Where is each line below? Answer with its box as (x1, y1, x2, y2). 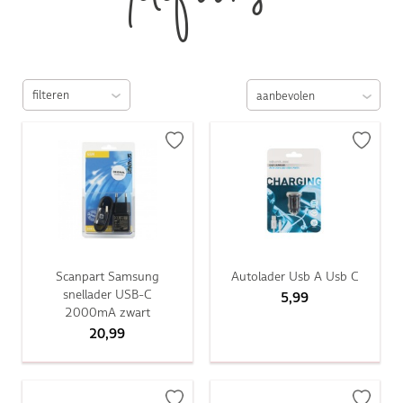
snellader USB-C (62, 287, 152, 302)
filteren (31, 88, 69, 103)
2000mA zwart (64, 305, 150, 320)
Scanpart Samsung (55, 269, 159, 284)
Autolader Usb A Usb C (230, 269, 359, 284)
